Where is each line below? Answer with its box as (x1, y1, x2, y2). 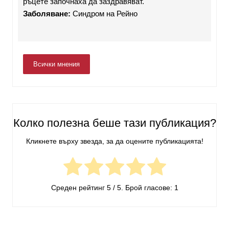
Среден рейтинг (51, 184, 107, 192)
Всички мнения (33, 60, 80, 68)
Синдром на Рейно (71, 9, 138, 18)
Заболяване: (23, 9, 71, 18)
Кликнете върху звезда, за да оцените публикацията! (26, 136, 203, 145)
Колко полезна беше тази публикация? (13, 117, 216, 130)
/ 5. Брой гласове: (110, 184, 174, 192)
